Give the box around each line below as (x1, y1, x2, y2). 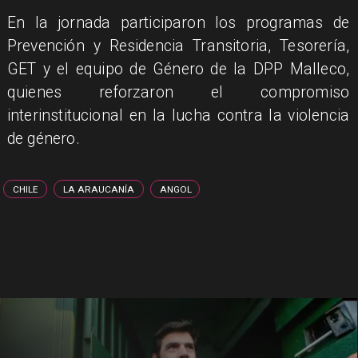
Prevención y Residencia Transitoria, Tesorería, (6, 36, 350, 55)
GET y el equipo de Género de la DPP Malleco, (6, 59, 350, 78)
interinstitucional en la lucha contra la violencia (6, 105, 350, 125)
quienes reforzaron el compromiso (6, 82, 350, 101)
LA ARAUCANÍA (63, 183, 135, 195)
